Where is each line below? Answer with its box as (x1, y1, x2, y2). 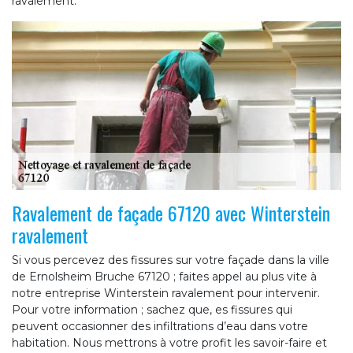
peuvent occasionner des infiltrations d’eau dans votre (12, 319, 308, 334)
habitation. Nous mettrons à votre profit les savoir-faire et (12, 336, 327, 351)
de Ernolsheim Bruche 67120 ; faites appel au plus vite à (12, 269, 317, 284)
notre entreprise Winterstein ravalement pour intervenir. (12, 286, 320, 301)
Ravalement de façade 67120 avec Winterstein (12, 199, 330, 228)
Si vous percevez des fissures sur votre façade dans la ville (12, 253, 329, 268)
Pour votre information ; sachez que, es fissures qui (12, 303, 292, 318)
